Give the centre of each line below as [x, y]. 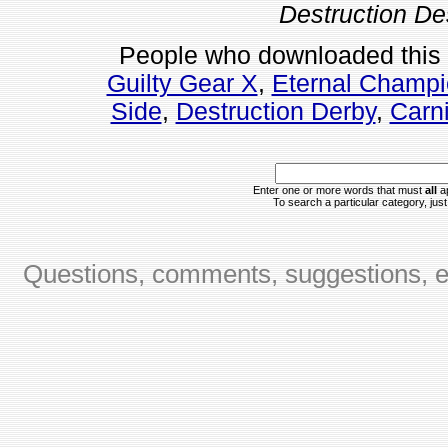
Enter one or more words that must [338, 190]
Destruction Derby [275, 112]
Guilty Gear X [182, 84]
